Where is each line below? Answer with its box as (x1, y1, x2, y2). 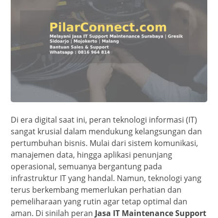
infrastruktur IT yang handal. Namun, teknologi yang (11, 173, 202, 184)
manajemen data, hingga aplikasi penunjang (11, 149, 173, 161)
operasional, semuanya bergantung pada (11, 161, 163, 172)
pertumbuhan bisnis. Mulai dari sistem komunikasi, (11, 138, 199, 149)
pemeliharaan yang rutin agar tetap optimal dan (11, 196, 188, 207)
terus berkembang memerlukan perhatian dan (11, 184, 182, 196)
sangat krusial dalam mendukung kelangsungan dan (11, 126, 202, 137)
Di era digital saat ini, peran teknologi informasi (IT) (11, 114, 198, 126)
